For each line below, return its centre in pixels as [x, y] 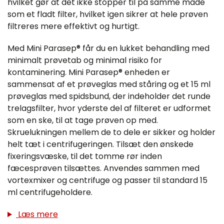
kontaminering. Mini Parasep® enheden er [89, 72]
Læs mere [38, 214]
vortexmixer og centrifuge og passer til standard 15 [107, 180]
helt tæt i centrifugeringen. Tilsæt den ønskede [100, 144]
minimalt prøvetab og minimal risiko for [85, 60]
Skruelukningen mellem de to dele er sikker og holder [111, 132]
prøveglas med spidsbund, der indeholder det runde [109, 96]
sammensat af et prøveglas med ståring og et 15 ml [109, 84]
